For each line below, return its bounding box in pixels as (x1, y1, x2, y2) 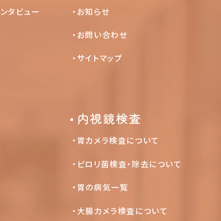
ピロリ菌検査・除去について (76, 157, 182, 170)
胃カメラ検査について (76, 134, 159, 147)
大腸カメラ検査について (76, 204, 168, 217)
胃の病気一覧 (76, 181, 129, 193)
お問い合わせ (76, 29, 128, 40)
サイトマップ (76, 52, 123, 64)
